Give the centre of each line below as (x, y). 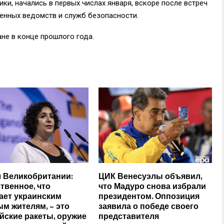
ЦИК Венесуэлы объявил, (150, 177)
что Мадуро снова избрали (152, 187)
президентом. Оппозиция (149, 197)
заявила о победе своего (149, 207)
